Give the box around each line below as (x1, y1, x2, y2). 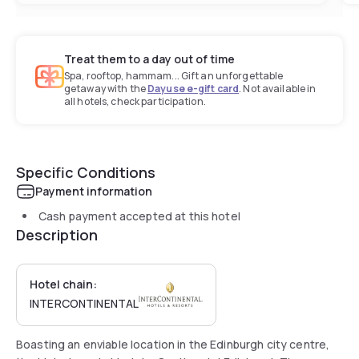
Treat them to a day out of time (64, 50, 235, 67)
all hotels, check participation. (64, 94, 206, 108)
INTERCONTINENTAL (30, 295, 139, 311)
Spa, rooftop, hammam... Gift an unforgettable (64, 68, 284, 83)
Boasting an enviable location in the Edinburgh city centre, (16, 336, 330, 352)
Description (16, 224, 98, 244)
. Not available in (239, 81, 317, 95)
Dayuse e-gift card (147, 81, 240, 95)
